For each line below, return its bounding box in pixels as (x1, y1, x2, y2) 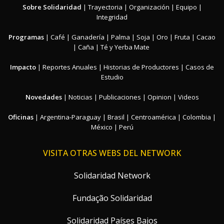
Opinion (147, 92, 171, 102)
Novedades (25, 92, 62, 102)
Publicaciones (98, 92, 141, 102)
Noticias (68, 92, 92, 102)
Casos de (185, 62, 214, 72)
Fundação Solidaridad (70, 192, 154, 204)
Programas (8, 32, 44, 42)
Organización (128, 2, 169, 12)
